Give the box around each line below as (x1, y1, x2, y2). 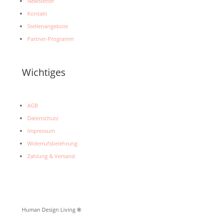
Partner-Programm (27, 35, 74, 42)
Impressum (27, 127, 55, 134)
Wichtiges (21, 65, 66, 79)
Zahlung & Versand (27, 152, 75, 160)
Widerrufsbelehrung (27, 139, 77, 147)
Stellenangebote (27, 22, 68, 30)
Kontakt (27, 9, 47, 17)
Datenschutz (27, 114, 58, 122)
